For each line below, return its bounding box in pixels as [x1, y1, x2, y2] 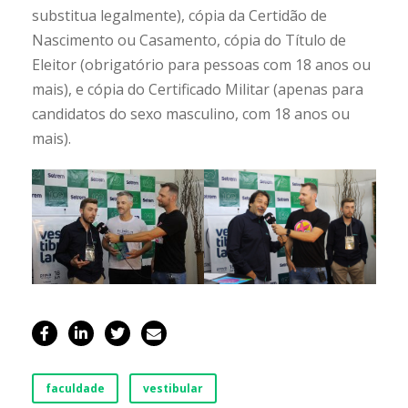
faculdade [46, 380, 105, 396]
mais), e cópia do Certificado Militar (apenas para [32, 78, 363, 99]
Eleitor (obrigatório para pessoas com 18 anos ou [32, 54, 371, 75]
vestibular [143, 380, 203, 396]
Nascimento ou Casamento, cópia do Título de [32, 29, 346, 50]
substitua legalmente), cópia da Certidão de [32, 5, 327, 25]
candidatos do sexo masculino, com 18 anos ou [32, 103, 350, 124]
